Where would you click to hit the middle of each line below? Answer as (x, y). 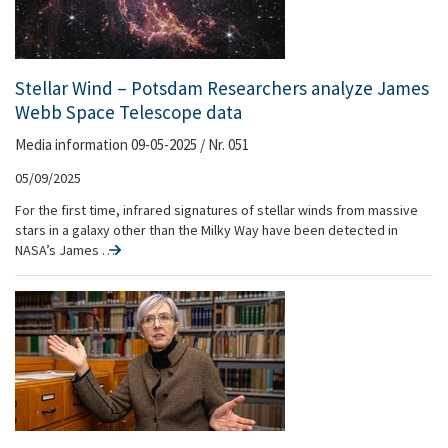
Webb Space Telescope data (128, 112)
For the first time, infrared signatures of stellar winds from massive (216, 210)
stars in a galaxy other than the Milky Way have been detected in (206, 230)
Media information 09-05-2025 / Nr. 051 (132, 144)
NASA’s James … (60, 250)
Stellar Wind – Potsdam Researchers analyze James (222, 88)
